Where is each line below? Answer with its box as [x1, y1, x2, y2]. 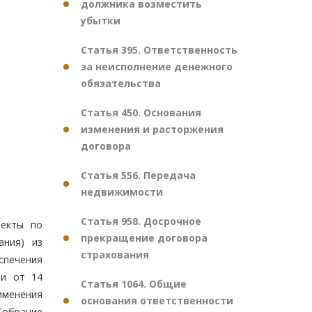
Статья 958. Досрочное [81, 214, 201, 228]
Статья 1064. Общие [81, 277, 187, 290]
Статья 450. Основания [81, 106, 201, 119]
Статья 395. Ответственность [81, 43, 237, 56]
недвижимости [81, 185, 163, 198]
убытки [81, 14, 120, 27]
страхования [81, 248, 149, 261]
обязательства [81, 77, 161, 90]
